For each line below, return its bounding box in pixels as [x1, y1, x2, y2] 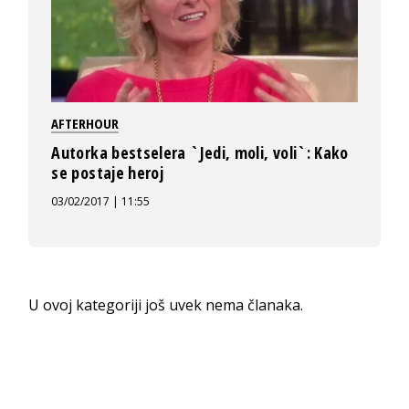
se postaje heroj [51, 162, 164, 184]
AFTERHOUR [51, 114, 120, 133]
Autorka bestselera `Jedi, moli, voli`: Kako [51, 142, 349, 164]
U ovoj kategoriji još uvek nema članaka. [28, 295, 304, 316]
